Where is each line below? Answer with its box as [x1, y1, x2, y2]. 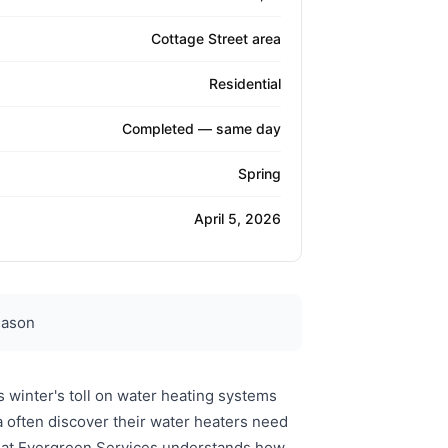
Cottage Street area [151, 30, 281, 48]
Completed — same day [122, 120, 281, 138]
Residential [209, 75, 281, 93]
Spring [238, 165, 281, 183]
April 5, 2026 [194, 210, 281, 228]
